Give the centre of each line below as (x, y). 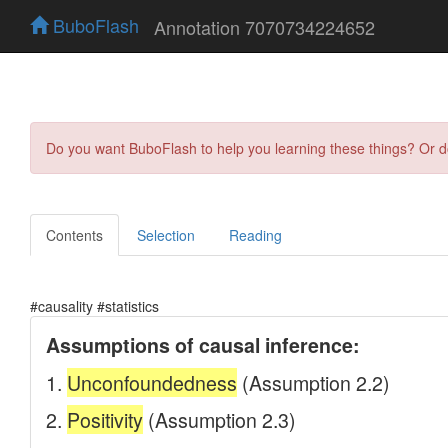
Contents (74, 234)
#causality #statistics (94, 305)
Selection (166, 234)
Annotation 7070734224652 (264, 26)
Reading (255, 234)
